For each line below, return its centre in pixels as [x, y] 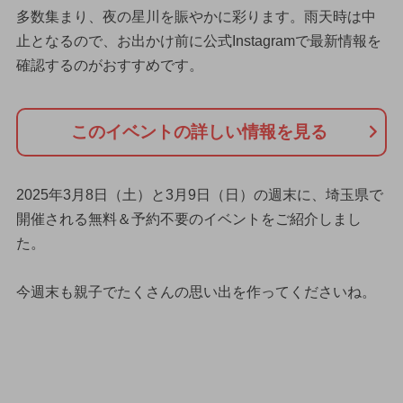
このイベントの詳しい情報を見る [199, 132]
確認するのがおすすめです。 [109, 66]
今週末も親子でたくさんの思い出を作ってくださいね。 [196, 291]
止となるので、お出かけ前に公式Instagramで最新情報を [198, 41]
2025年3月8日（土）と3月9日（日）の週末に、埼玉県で [199, 194]
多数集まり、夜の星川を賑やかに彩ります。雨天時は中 [196, 17]
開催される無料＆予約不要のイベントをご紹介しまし [188, 219]
